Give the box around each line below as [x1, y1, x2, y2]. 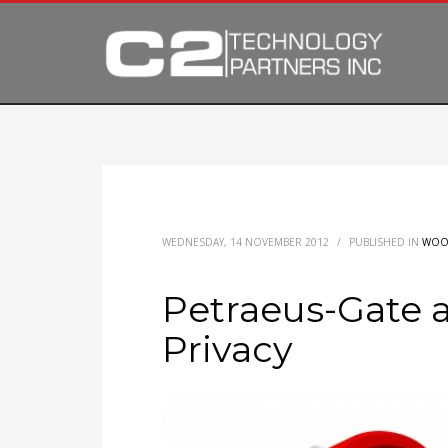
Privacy [162, 327, 293, 371]
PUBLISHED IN [349, 235, 422, 249]
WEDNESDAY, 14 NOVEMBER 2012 [162, 235, 329, 249]
